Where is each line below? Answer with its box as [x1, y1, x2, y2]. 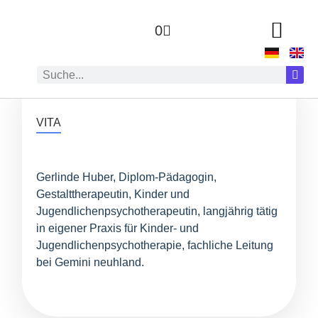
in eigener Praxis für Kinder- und [36, 222, 199, 234]
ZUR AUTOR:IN [57, 59, 133, 71]
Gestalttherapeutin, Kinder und [36, 188, 190, 200]
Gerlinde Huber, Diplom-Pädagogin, [36, 171, 217, 183]
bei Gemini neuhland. [36, 256, 145, 268]
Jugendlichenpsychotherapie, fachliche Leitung [36, 239, 274, 251]
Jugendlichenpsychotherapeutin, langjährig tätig [36, 205, 278, 217]
